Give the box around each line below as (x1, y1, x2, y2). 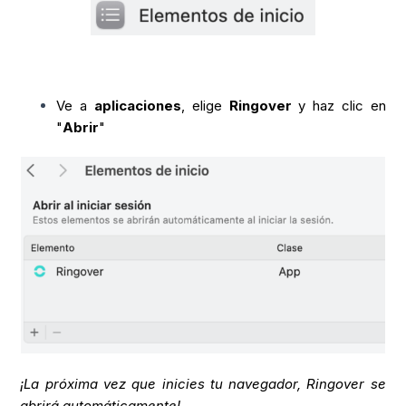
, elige (180, 97, 229, 115)
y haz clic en (291, 97, 386, 115)
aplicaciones (93, 97, 181, 115)
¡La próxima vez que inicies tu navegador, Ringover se (20, 375, 386, 393)
